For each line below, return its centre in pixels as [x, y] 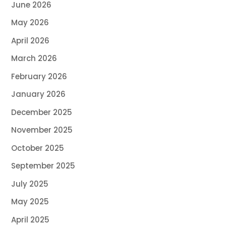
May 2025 [30, 202]
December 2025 [42, 112]
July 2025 [30, 184]
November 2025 [42, 130]
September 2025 [43, 166]
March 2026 [34, 59]
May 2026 [30, 23]
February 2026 [39, 76]
